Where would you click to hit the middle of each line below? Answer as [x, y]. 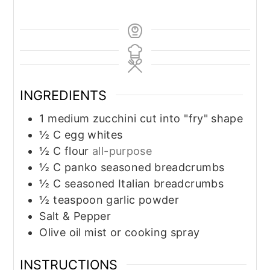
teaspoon [78, 199]
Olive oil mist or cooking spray [120, 232]
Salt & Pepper [75, 216]
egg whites [93, 134]
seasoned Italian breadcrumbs [144, 183]
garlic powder [143, 199]
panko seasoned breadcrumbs [144, 167]
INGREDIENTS [64, 95]
